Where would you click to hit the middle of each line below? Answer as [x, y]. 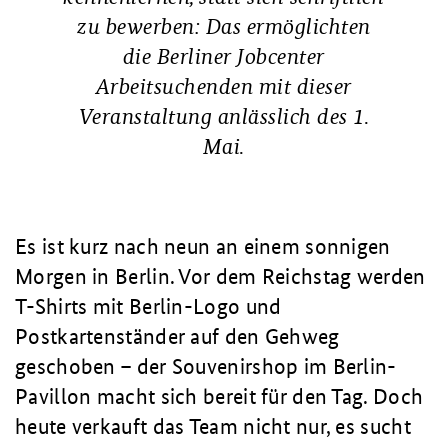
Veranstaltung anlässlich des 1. [224, 116]
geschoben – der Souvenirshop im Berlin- [206, 366]
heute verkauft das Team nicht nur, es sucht [213, 426]
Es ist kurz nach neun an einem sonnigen [203, 246]
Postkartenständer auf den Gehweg [177, 336]
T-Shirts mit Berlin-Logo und [148, 306]
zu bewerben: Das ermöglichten [224, 26]
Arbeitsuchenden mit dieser [223, 86]
